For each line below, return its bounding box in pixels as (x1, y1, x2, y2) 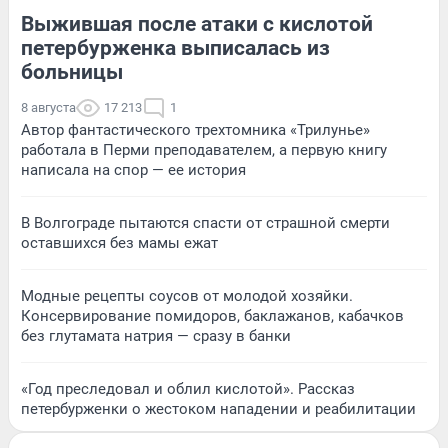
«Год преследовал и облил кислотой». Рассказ (21, 380, 355, 399)
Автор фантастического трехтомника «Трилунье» (21, 121, 370, 140)
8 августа (21, 100, 76, 116)
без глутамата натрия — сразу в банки (21, 327, 291, 346)
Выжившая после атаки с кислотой (21, 12, 373, 37)
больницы (21, 60, 123, 85)
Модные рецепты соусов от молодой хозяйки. (21, 287, 353, 306)
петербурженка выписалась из (21, 36, 330, 61)
